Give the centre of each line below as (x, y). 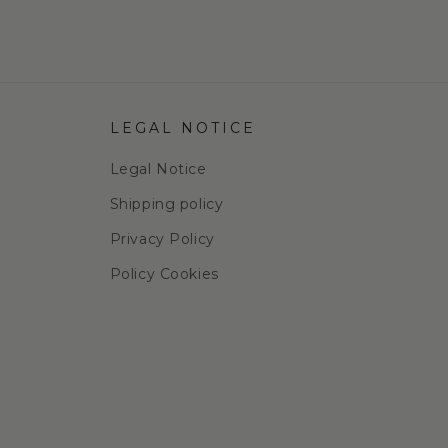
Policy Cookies (164, 274)
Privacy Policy (162, 239)
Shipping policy (166, 204)
